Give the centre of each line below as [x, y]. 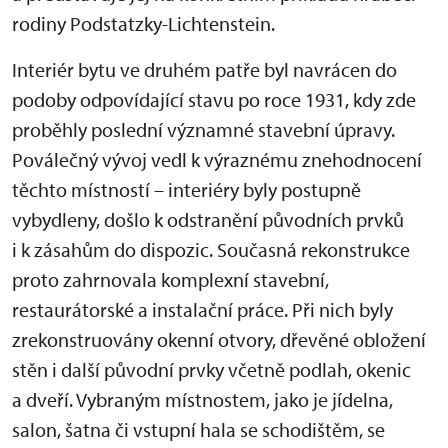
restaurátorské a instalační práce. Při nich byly [202, 310]
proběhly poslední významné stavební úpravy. [203, 130]
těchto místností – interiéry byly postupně [186, 190]
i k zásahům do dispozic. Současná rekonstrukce [211, 250]
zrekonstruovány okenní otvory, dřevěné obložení [219, 340]
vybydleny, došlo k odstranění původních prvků [208, 220]
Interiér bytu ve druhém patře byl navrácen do [204, 70]
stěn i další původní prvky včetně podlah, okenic [211, 370]
